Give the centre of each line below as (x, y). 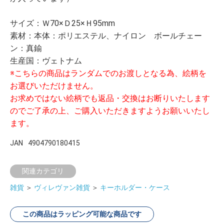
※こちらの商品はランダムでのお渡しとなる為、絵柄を (108, 73)
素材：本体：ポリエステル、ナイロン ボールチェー (106, 35)
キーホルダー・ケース (135, 187)
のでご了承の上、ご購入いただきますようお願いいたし (110, 110)
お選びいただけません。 (54, 85)
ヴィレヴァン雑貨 (62, 187)
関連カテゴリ (43, 171)
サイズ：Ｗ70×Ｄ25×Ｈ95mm (62, 23)
